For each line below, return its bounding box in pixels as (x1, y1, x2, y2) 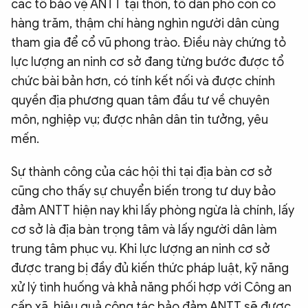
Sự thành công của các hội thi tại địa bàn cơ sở (11, 164, 272, 179)
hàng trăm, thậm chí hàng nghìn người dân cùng (11, 15, 279, 31)
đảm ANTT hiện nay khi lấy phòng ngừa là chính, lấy (11, 202, 294, 218)
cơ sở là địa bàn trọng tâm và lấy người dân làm (11, 221, 277, 237)
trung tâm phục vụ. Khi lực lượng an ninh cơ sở (11, 241, 270, 256)
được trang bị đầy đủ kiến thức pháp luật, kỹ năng (11, 260, 289, 276)
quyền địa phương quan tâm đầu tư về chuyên (11, 92, 269, 108)
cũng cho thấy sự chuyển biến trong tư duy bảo (11, 183, 276, 199)
